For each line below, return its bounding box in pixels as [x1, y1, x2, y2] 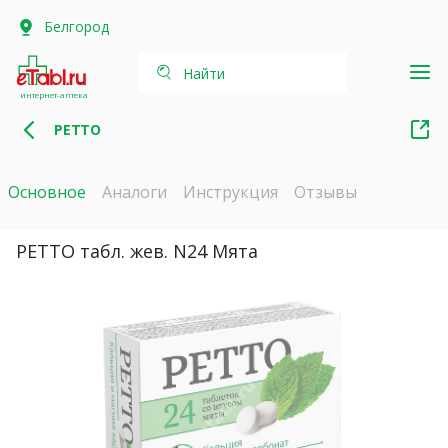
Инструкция [183, 180, 278, 203]
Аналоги [102, 180, 167, 203]
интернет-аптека [20, 89, 88, 100]
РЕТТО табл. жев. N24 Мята [16, 238, 258, 263]
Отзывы [294, 180, 357, 203]
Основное [8, 180, 86, 203]
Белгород [44, 17, 109, 36]
